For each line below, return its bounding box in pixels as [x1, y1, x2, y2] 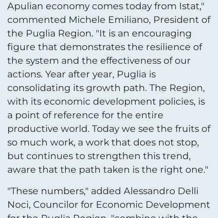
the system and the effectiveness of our [7, 54, 191, 66]
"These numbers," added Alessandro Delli [7, 185, 199, 197]
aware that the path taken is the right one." [7, 163, 208, 175]
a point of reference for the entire [7, 109, 163, 121]
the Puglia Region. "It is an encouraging [7, 27, 192, 39]
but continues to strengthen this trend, [7, 150, 191, 162]
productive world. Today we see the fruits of [7, 123, 210, 134]
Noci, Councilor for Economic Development [7, 199, 210, 211]
